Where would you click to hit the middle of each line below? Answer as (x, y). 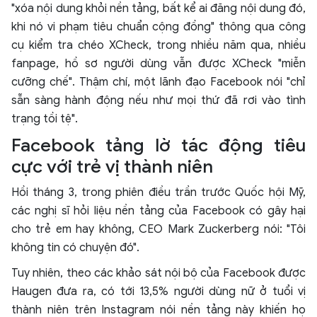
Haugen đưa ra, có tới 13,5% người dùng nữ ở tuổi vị (158, 292)
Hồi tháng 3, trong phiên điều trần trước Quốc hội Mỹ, (158, 193)
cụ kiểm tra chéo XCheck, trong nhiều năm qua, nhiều (158, 46)
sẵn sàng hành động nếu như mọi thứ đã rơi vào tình (158, 101)
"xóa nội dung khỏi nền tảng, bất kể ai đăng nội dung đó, (158, 9)
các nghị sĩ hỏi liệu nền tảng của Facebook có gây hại (158, 211)
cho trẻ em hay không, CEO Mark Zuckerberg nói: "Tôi (158, 230)
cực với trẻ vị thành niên (112, 167)
